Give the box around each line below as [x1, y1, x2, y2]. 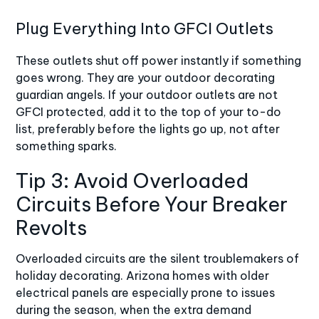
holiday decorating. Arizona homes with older [16, 268, 270, 283]
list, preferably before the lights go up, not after [16, 121, 281, 136]
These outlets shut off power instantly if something [16, 53, 302, 68]
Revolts [16, 214, 88, 240]
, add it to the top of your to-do [103, 104, 282, 119]
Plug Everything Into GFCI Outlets [16, 18, 274, 38]
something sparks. [16, 138, 117, 153]
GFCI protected [16, 104, 104, 119]
